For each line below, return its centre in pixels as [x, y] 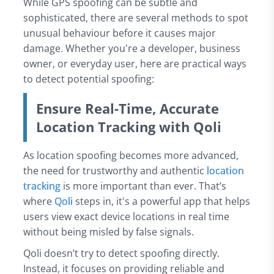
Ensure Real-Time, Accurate [127, 108]
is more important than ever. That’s [144, 186]
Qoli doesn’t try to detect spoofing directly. [121, 253]
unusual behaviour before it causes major [119, 33]
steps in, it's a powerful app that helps [162, 201]
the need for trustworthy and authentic [115, 170]
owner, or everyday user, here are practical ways [135, 63]
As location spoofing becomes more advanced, [131, 155]
